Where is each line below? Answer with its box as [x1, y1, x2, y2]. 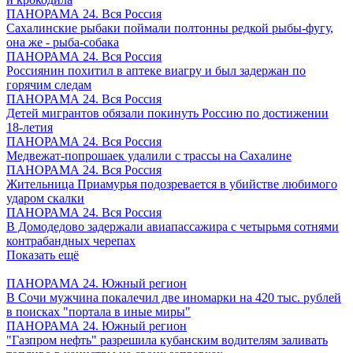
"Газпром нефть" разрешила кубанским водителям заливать [6, 333, 328, 347]
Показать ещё [6, 248, 79, 262]
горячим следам [6, 78, 91, 91]
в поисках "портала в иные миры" [6, 305, 191, 318]
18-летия [6, 121, 53, 134]
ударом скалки [6, 191, 84, 205]
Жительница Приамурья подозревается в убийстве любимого [6, 177, 337, 191]
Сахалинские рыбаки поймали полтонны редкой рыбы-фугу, [6, 21, 333, 35]
